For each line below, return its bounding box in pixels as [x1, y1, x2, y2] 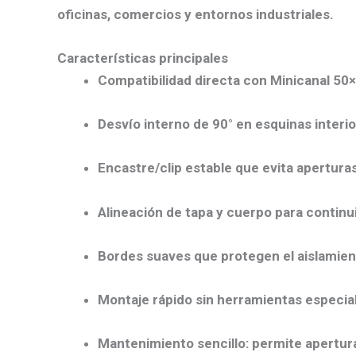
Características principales [57, 50, 228, 66]
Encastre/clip [98, 160, 182, 176]
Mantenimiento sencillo [98, 335, 246, 352]
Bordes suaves [98, 247, 191, 264]
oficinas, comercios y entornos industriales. [57, 6, 334, 22]
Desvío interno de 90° [98, 116, 233, 133]
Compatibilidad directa [98, 72, 240, 88]
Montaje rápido [98, 291, 192, 308]
